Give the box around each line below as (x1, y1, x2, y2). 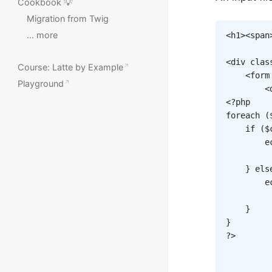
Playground (18, 78, 64, 89)
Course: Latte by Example (18, 62, 124, 73)
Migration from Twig (26, 13, 109, 24)
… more (26, 30, 58, 41)
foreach (226, 110, 260, 121)
